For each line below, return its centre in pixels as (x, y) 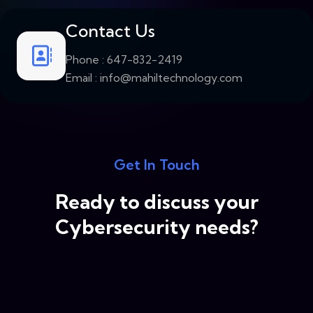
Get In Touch (156, 165)
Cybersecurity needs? (156, 226)
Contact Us (110, 31)
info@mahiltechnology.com (171, 78)
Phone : (86, 60)
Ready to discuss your (156, 201)
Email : (83, 78)
